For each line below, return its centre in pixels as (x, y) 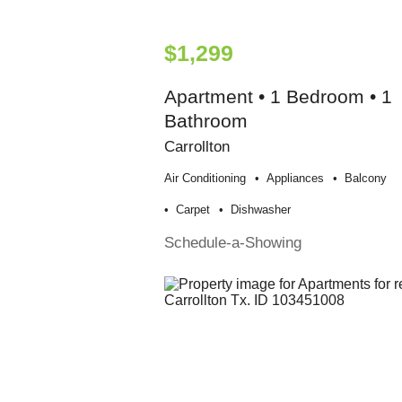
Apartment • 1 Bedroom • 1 (278, 96)
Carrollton (197, 146)
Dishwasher (260, 209)
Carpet (192, 209)
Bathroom (205, 120)
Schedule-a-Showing (232, 242)
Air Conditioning (205, 178)
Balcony (365, 178)
